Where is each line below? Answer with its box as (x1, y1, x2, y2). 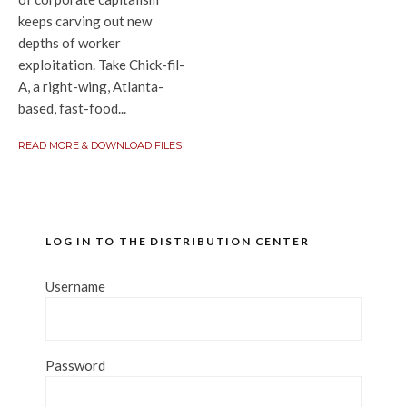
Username (45, 278, 105, 294)
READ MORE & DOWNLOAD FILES (18, 139, 182, 152)
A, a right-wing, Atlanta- (18, 78, 164, 94)
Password (45, 357, 105, 373)
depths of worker (18, 35, 121, 51)
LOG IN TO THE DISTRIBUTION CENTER (45, 234, 310, 248)
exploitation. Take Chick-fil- (18, 56, 184, 73)
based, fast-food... (18, 100, 126, 116)
